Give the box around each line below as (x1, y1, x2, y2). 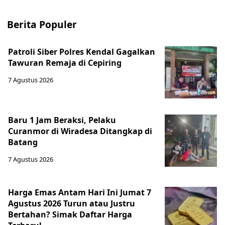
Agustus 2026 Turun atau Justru (8, 198, 135, 209)
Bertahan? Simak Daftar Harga (8, 209, 132, 220)
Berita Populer (7, 18, 77, 32)
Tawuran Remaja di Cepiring (8, 57, 122, 69)
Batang (8, 137, 38, 148)
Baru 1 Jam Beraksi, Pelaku (8, 115, 116, 126)
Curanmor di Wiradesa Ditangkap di (8, 126, 152, 137)
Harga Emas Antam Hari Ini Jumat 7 (8, 187, 151, 198)
